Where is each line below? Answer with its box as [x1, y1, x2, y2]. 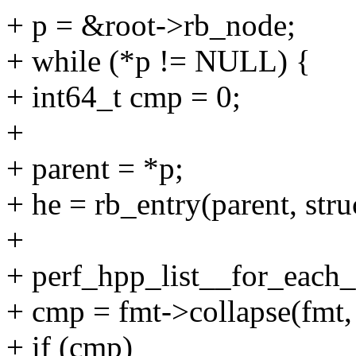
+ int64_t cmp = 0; [6, 79, 241, 114]
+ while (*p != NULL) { [6, 44, 311, 79]
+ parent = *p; [6, 151, 184, 186]
